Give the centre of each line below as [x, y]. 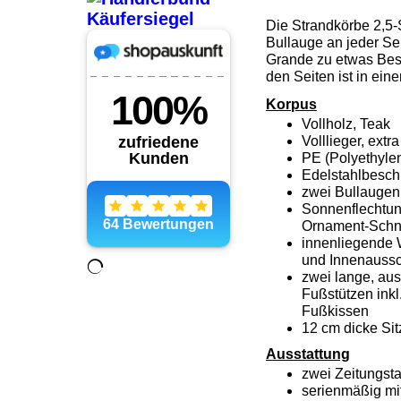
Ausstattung [308, 354]
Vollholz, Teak [346, 124]
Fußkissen [335, 311]
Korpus [291, 105]
